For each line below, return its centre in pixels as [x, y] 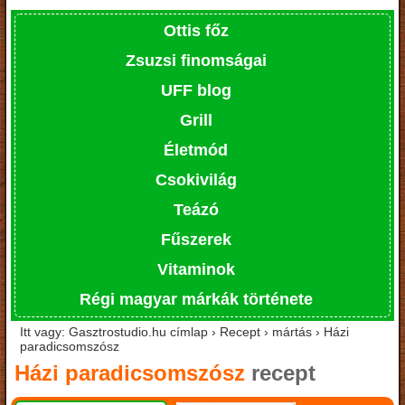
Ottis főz [196, 30]
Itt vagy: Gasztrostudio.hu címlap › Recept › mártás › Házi [184, 331]
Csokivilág [196, 179]
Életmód [196, 150]
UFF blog [196, 90]
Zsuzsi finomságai [196, 60]
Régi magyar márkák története [196, 299]
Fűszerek [196, 239]
